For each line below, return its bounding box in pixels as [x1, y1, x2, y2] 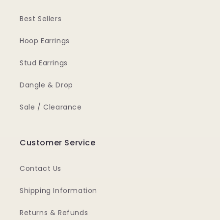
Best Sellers [20, 14, 62, 24]
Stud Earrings [20, 58, 68, 68]
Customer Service [20, 137, 96, 148]
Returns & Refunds [20, 208, 88, 218]
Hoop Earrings [20, 36, 70, 46]
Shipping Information [20, 186, 97, 195]
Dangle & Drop [20, 80, 73, 90]
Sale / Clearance [20, 102, 82, 112]
